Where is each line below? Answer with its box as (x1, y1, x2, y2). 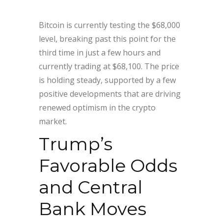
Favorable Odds (39, 155, 177, 177)
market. (39, 116, 67, 127)
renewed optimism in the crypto (39, 102, 156, 113)
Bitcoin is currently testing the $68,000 (39, 20, 180, 31)
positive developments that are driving (39, 88, 181, 100)
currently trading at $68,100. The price (39, 61, 179, 72)
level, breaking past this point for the (39, 33, 176, 45)
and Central (39, 176, 142, 198)
